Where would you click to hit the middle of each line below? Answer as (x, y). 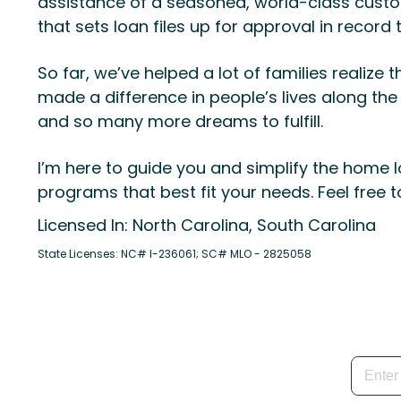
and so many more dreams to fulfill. (180, 121)
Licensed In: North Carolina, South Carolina (207, 225)
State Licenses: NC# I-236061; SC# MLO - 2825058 (175, 254)
